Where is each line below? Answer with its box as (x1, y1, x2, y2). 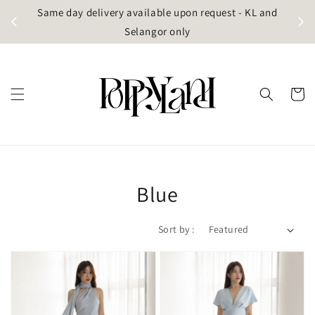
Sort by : (157, 223, 195, 236)
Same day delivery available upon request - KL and (37, 6, 278, 19)
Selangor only (124, 25, 191, 38)
